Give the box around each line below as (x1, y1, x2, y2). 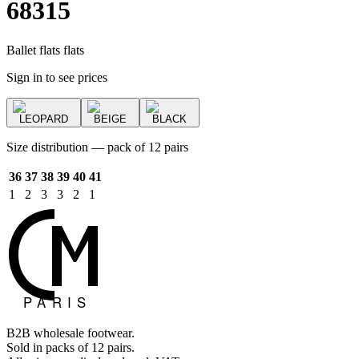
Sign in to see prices (6, 70, 107, 84)
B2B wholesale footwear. (6, 325, 135, 340)
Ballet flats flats (6, 42, 84, 57)
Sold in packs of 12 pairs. (6, 340, 135, 354)
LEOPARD (19, 112, 68, 125)
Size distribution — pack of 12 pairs (6, 139, 188, 154)
